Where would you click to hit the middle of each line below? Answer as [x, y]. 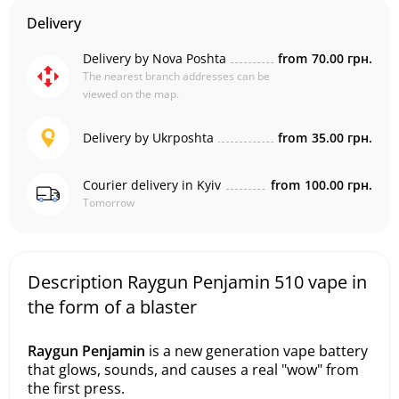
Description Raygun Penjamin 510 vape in [197, 282]
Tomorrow [109, 203]
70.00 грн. [342, 58]
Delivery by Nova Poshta [155, 58]
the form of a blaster [112, 307]
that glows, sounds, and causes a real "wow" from [193, 370]
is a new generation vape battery [256, 351]
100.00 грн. [338, 185]
